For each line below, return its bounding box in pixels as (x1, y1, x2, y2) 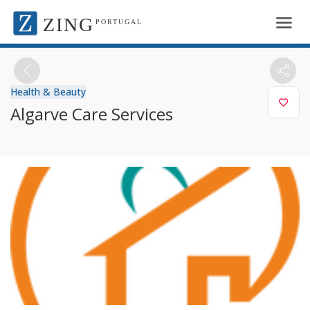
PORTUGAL (95, 18, 143, 26)
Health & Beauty (10, 84, 86, 98)
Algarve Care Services (10, 102, 173, 125)
